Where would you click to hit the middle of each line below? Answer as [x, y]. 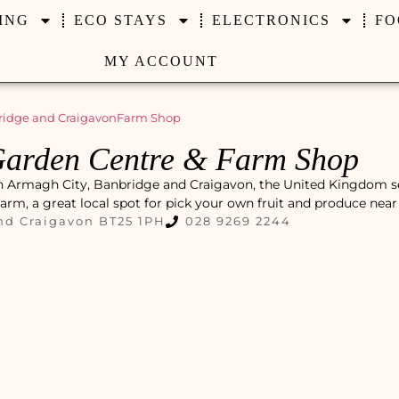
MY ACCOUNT [161, 61]
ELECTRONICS [271, 20]
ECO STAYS [120, 20]
